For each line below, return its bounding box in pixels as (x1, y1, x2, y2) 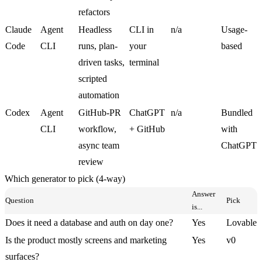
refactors (78, 6, 110, 17)
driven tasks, (78, 57, 125, 67)
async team (78, 140, 119, 150)
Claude (5, 24, 32, 35)
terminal (129, 57, 159, 67)
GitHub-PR (78, 107, 121, 118)
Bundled (221, 107, 253, 118)
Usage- (221, 24, 247, 35)
